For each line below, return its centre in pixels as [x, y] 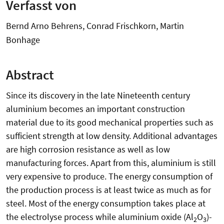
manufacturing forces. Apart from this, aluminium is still [111, 163]
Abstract [30, 75]
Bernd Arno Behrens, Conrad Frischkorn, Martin [95, 25]
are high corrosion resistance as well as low [88, 149]
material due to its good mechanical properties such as [110, 122]
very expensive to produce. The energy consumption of [109, 176]
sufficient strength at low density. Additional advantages [112, 136]
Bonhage [23, 39]
